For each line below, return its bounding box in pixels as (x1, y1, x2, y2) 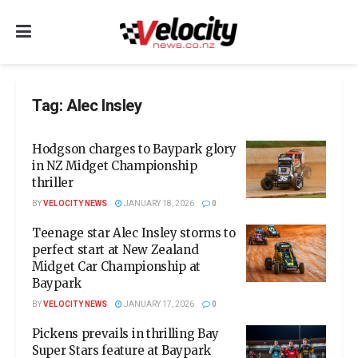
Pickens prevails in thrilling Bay (32, 326, 220, 341)
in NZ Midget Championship (32, 158, 197, 173)
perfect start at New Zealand (32, 242, 199, 257)
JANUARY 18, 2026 (122, 198, 194, 209)
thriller (32, 175, 74, 190)
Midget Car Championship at (32, 259, 201, 274)
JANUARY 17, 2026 (122, 299, 194, 310)
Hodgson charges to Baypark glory (32, 141, 237, 157)
